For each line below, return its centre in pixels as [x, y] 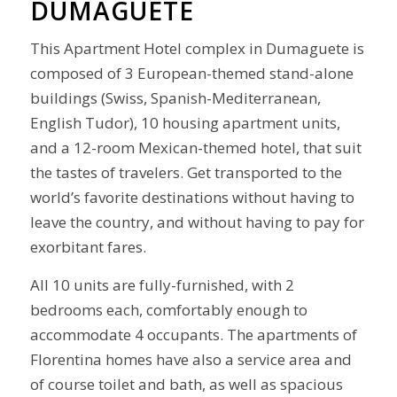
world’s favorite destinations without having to [192, 198]
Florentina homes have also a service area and [191, 359]
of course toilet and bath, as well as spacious [186, 384]
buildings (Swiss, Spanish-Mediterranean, [175, 98]
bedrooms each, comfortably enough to [168, 309]
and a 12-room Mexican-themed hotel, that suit [195, 148]
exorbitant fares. [88, 247]
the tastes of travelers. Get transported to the [186, 173]
